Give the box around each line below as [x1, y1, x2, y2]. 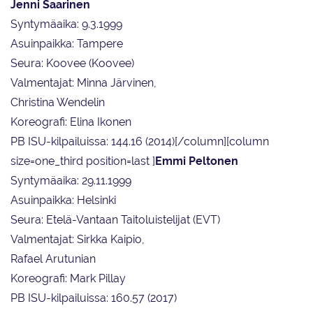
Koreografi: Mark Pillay [10, 272, 126, 286]
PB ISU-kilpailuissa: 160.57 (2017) [10, 291, 177, 305]
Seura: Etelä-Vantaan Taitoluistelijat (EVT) [10, 213, 220, 227]
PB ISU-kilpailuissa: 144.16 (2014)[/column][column [10, 135, 269, 149]
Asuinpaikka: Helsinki [10, 194, 116, 208]
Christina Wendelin [10, 96, 105, 110]
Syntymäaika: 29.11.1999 [10, 174, 131, 188]
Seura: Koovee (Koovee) [10, 57, 134, 71]
